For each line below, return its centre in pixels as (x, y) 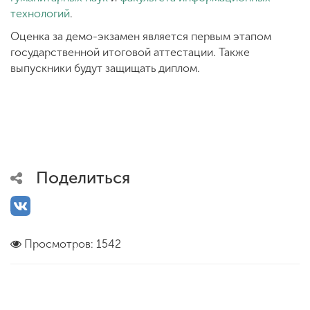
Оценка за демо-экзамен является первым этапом (141, 36)
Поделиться (83, 177)
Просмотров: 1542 (73, 244)
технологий (40, 13)
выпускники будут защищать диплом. (105, 68)
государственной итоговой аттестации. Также (130, 52)
